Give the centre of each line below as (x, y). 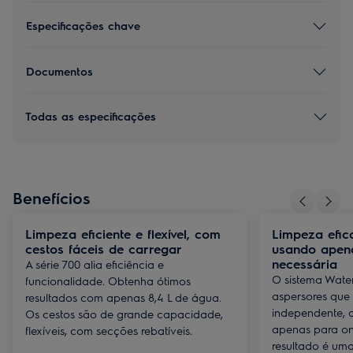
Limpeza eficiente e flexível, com (123, 234)
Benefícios (51, 197)
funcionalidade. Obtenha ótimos (108, 281)
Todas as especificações (91, 115)
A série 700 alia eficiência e (95, 264)
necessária (305, 264)
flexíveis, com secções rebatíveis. (109, 330)
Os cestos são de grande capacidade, (124, 314)
